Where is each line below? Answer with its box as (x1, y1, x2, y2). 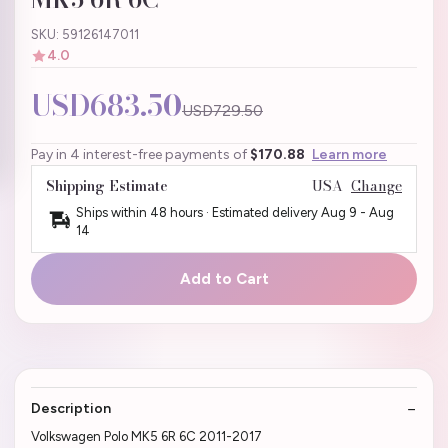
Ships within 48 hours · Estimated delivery (76, 205, 321, 221)
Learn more (312, 146, 387, 164)
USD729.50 (182, 101, 263, 121)
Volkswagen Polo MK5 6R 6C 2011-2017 (31, 429, 262, 445)
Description (31, 400, 111, 418)
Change (351, 175, 402, 198)
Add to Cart (179, 270, 269, 289)
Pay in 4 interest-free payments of (31, 146, 250, 164)
